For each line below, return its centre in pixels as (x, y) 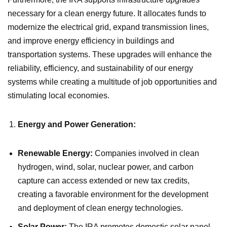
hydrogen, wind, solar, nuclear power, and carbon (106, 167)
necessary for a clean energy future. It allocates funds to (107, 13)
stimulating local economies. (59, 95)
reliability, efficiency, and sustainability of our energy (100, 68)
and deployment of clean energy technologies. (100, 208)
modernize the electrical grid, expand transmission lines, (108, 27)
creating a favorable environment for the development (113, 194)
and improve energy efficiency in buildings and (91, 41)
